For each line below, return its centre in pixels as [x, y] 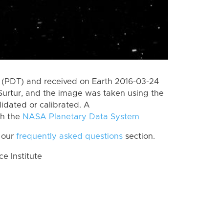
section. [139, 137]
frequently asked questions [69, 137]
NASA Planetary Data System [81, 117]
